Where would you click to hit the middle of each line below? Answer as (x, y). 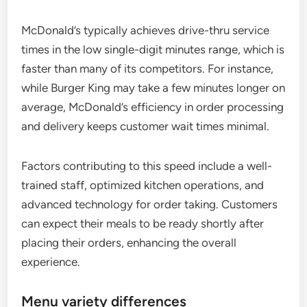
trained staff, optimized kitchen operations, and (143, 185)
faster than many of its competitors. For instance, (148, 69)
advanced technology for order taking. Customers (150, 205)
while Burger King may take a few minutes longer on (153, 88)
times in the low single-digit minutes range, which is (153, 50)
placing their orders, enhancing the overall (129, 243)
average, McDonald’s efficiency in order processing (153, 107)
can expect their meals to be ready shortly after (143, 224)
